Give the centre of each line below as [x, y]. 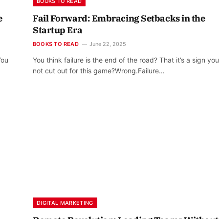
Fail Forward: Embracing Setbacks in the [119, 18]
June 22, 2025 [108, 44]
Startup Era [58, 30]
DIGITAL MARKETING [65, 203]
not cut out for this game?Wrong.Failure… [99, 70]
